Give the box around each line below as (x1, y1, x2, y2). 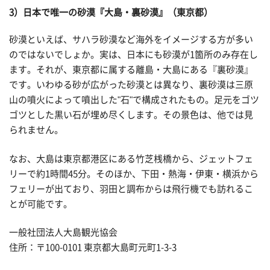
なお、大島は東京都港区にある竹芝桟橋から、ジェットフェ (9, 154, 253, 163)
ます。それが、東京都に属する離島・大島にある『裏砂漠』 (9, 65, 253, 75)
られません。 (9, 125, 63, 135)
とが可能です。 (9, 199, 72, 209)
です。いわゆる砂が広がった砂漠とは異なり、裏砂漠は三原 (9, 80, 253, 90)
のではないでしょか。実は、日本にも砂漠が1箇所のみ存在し (9, 50, 258, 60)
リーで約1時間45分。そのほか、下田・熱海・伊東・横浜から (9, 169, 259, 178)
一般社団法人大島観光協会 (9, 228, 118, 237)
